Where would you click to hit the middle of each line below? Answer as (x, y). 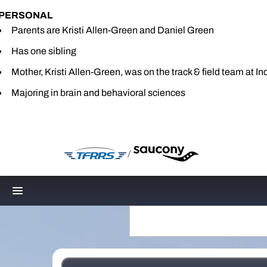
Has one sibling (44, 51)
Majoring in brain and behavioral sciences (98, 93)
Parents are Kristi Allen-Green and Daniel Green (113, 30)
